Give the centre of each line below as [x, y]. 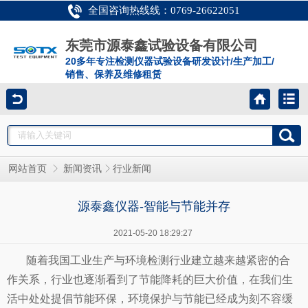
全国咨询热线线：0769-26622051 [164, 10]
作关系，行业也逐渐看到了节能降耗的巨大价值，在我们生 [150, 280]
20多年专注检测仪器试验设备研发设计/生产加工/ [169, 61]
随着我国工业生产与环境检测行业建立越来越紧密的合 [158, 261]
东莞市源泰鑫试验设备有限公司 [161, 45]
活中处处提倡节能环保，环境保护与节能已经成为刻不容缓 [150, 299]
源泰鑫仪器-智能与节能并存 [154, 207]
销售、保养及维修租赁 [113, 74]
